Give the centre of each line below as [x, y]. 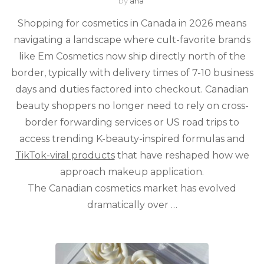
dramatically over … [132, 204]
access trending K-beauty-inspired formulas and [132, 138]
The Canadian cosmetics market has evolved [132, 188]
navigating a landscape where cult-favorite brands [132, 39]
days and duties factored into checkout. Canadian [132, 89]
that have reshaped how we [182, 155]
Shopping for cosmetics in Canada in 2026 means [132, 23]
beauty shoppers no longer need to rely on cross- [132, 105]
